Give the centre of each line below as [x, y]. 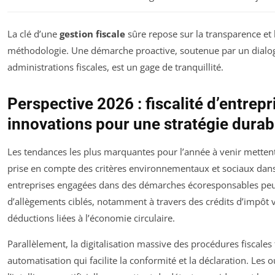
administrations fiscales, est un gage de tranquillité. [115, 67]
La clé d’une [33, 34]
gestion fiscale [92, 34]
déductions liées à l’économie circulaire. [91, 218]
